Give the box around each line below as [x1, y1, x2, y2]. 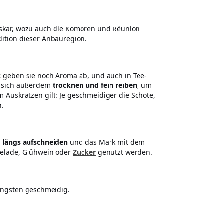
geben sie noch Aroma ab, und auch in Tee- [1, 71, 147, 81]
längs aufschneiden [2, 137, 68, 147]
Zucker [73, 147, 96, 157]
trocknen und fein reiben [53, 81, 137, 90]
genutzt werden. [96, 147, 152, 157]
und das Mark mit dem [68, 137, 145, 147]
